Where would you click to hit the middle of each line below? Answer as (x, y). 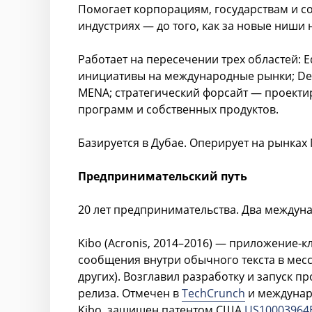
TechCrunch (213, 293)
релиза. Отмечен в (130, 293)
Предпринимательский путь (163, 176)
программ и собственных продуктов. (178, 109)
